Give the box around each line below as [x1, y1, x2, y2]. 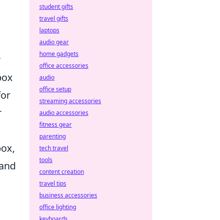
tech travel [39, 144, 68, 152]
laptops [39, 26, 59, 34]
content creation [39, 167, 84, 176]
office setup [39, 85, 71, 93]
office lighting [39, 203, 76, 211]
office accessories [39, 61, 88, 70]
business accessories [39, 191, 97, 199]
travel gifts [39, 14, 68, 23]
